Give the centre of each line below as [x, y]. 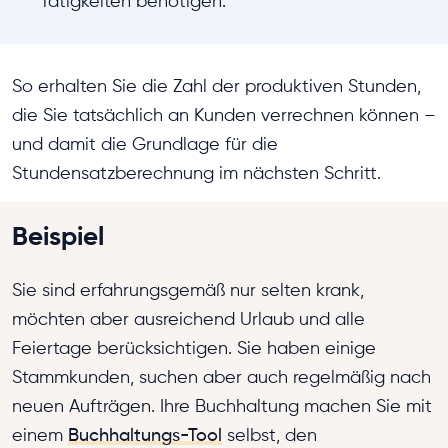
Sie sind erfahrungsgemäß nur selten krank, [188, 290]
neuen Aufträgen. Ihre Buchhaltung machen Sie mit [222, 406]
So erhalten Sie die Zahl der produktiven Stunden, [216, 86]
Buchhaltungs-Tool [145, 435]
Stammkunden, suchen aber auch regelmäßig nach [221, 377]
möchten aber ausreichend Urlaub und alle [188, 319]
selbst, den [269, 435]
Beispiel [58, 236]
